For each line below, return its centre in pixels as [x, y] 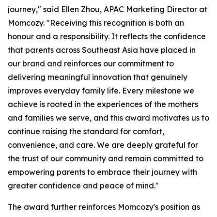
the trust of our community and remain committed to [106, 159]
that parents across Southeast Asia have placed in [102, 50]
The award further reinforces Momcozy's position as [104, 207]
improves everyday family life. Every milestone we [101, 91]
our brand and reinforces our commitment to [91, 64]
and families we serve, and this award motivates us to [108, 118]
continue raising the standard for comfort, [86, 132]
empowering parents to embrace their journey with [102, 172]
